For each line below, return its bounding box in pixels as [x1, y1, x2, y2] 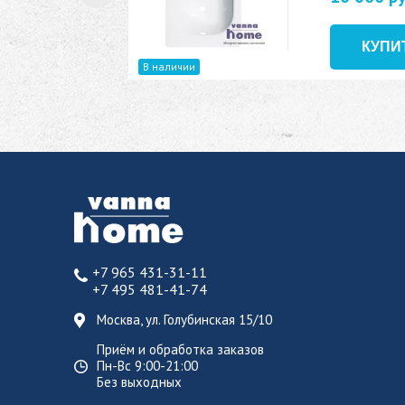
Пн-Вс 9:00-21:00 [97, 357, 198, 374]
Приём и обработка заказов [97, 341, 264, 358]
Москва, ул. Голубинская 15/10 [97, 311, 272, 328]
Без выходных [97, 373, 182, 391]
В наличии [143, 60, 195, 73]
